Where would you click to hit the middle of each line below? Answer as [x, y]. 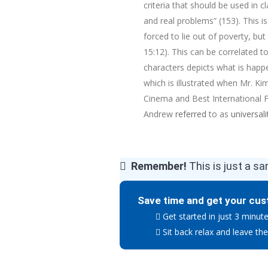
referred [191, 114]
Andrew [159, 114]
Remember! [160, 166]
